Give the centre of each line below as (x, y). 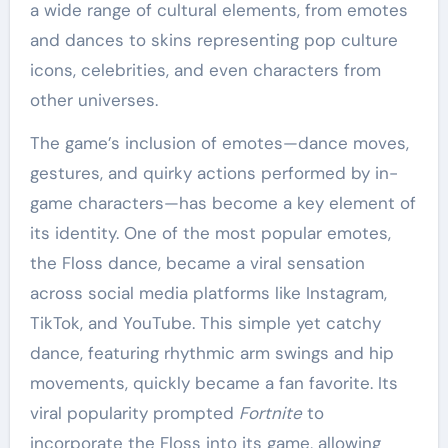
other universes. (93, 100)
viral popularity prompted (134, 413)
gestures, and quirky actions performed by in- (213, 173)
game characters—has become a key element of (222, 203)
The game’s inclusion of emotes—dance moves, (219, 143)
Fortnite (270, 413)
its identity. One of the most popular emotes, (210, 233)
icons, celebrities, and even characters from (205, 70)
